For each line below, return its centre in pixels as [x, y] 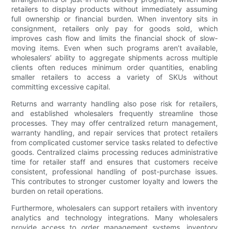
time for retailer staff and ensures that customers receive [114, 162]
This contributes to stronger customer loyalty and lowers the [114, 181]
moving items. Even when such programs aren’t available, [114, 48]
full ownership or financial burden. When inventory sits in [114, 19]
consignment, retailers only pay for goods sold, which [114, 29]
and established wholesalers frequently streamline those [114, 113]
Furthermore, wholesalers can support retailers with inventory [114, 208]
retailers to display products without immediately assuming [114, 9]
